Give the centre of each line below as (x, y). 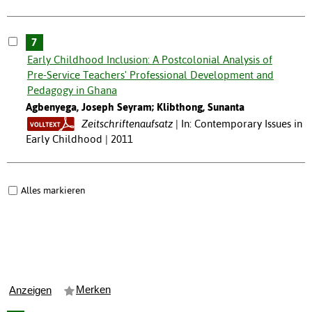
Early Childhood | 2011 (79, 139)
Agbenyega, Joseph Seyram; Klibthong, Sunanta (135, 107)
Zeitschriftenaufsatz (127, 123)
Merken (93, 289)
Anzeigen (30, 290)
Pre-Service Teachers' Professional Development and (150, 75)
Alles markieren (53, 190)
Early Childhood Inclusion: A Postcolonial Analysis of (149, 59)
